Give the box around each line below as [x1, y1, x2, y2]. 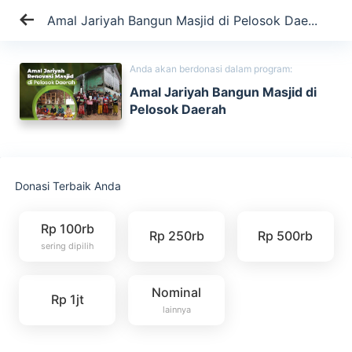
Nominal [152, 284, 202, 300]
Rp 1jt [50, 291, 84, 307]
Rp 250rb [148, 228, 204, 244]
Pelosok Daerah [130, 101, 226, 117]
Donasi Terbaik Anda [15, 179, 122, 192]
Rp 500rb [258, 228, 313, 244]
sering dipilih [40, 240, 94, 252]
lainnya [162, 303, 191, 315]
